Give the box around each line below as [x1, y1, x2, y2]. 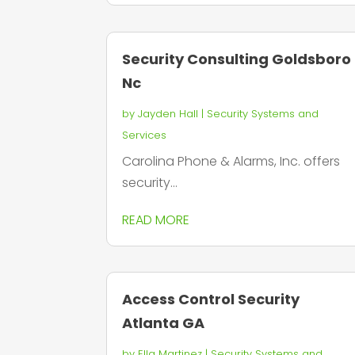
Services [122, 127, 167, 143]
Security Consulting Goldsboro [122, 48, 352, 69]
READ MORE [122, 210, 190, 229]
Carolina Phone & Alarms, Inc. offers [122, 151, 341, 170]
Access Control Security [122, 288, 300, 309]
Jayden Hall [138, 105, 199, 121]
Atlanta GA [122, 312, 205, 333]
